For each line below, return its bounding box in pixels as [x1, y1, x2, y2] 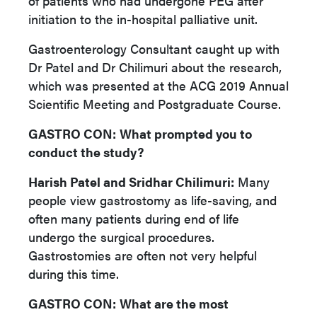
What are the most [120, 294, 229, 312]
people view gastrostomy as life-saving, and [28, 191, 277, 209]
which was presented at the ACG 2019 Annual [28, 76, 289, 94]
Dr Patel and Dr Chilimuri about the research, [28, 58, 282, 76]
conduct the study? [28, 143, 144, 161]
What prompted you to [120, 125, 252, 142]
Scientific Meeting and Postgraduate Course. [28, 95, 281, 113]
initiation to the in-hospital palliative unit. [28, 10, 258, 28]
